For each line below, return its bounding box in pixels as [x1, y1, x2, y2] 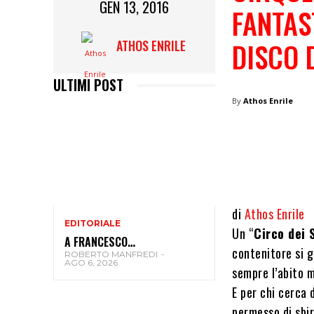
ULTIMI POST [53, 74, 123, 96]
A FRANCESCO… [64, 233, 135, 251]
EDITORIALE [64, 218, 121, 229]
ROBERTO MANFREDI [64, 249, 158, 260]
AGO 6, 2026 [64, 257, 118, 268]
